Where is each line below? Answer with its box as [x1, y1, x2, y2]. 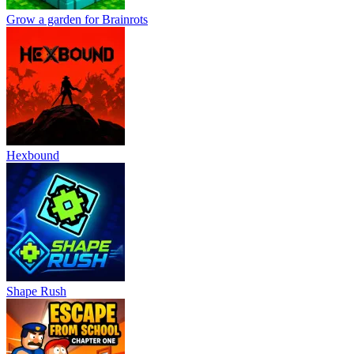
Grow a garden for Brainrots [6, 12, 148, 26]
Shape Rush [6, 284, 66, 298]
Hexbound [6, 148, 59, 162]
